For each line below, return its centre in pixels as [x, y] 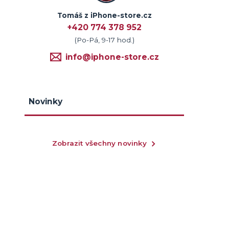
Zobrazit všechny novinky [99, 143]
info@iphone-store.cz [112, 57]
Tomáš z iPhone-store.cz [104, 15]
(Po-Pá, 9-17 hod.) [104, 40]
